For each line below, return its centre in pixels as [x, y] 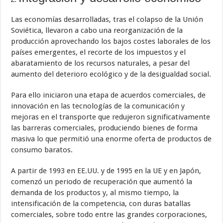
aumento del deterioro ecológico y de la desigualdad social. [111, 74]
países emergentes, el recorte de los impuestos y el [99, 52]
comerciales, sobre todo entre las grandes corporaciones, [109, 214]
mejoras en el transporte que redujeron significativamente [111, 117]
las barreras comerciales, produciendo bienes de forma [105, 128]
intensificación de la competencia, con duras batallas [101, 203]
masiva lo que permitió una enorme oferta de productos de [111, 139]
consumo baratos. [42, 150]
